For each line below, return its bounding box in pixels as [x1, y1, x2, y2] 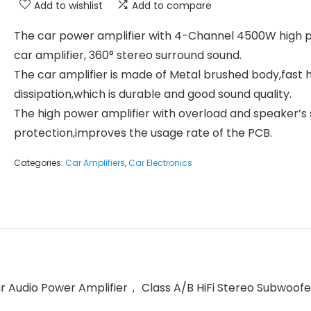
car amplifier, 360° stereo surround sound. [14, 47, 242, 63]
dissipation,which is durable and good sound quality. [14, 86, 292, 102]
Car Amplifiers [65, 157, 125, 169]
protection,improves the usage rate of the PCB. [14, 125, 272, 141]
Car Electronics [128, 157, 192, 169]
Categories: [14, 157, 65, 169]
